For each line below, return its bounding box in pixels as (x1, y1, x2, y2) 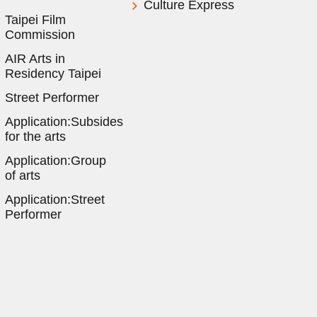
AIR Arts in (4, 52, 65, 67)
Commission (4, 28, 75, 42)
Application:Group (4, 154, 106, 168)
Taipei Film (4, 13, 66, 28)
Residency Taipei (4, 67, 101, 81)
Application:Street (4, 192, 105, 207)
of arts (4, 168, 40, 183)
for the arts (4, 129, 66, 144)
